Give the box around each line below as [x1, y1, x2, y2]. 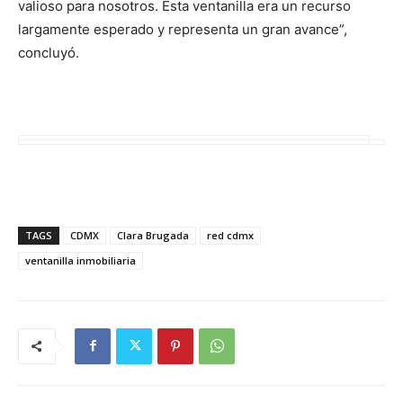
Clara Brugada [117, 228, 189, 242]
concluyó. [18, 43, 79, 61]
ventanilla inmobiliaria [25, 253, 136, 267]
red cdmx [207, 228, 254, 242]
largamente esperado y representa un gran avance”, [18, 20, 347, 38]
